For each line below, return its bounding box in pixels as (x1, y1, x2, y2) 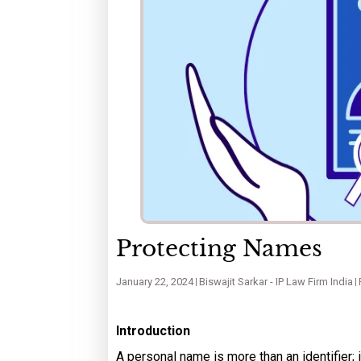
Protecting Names (116, 234, 322, 263)
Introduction (116, 323, 190, 338)
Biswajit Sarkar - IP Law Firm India (199, 276, 353, 288)
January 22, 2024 (116, 276, 193, 288)
